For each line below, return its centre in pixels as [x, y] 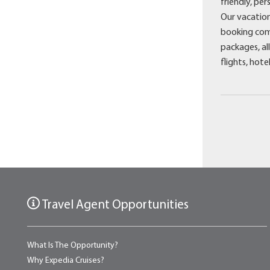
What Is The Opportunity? [73, 246]
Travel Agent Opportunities [114, 206]
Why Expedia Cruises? [66, 261]
